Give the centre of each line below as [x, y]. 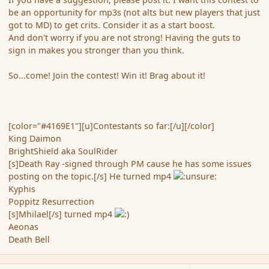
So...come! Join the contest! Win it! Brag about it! [107, 76]
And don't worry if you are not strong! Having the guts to [125, 38]
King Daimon [35, 139]
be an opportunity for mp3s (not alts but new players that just [134, 13]
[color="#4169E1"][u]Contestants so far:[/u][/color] [112, 126]
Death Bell [29, 240]
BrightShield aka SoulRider [63, 151]
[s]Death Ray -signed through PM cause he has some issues [130, 164]
